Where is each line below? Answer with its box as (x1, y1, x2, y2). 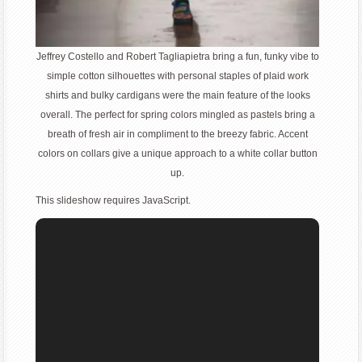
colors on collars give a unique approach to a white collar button (37, 148, 318, 159)
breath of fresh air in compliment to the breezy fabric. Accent (47, 128, 308, 140)
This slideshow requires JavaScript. (36, 195, 192, 206)
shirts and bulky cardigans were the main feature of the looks (44, 90, 310, 101)
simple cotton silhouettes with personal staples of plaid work (46, 70, 309, 82)
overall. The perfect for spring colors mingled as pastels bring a (40, 109, 315, 120)
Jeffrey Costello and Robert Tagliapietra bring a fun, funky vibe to (36, 51, 319, 62)
